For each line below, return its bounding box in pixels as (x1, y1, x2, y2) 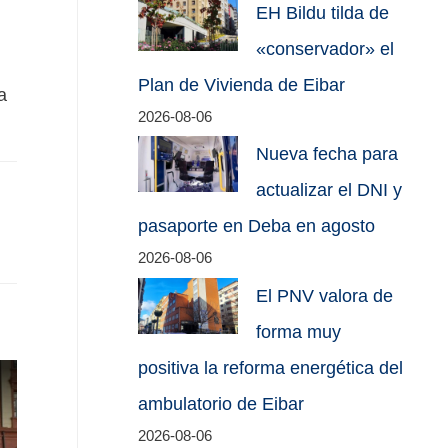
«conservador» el (256, 38, 395, 59)
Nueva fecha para (256, 144, 399, 165)
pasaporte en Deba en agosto (138, 216, 376, 237)
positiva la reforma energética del (138, 357, 404, 378)
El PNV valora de (256, 285, 394, 306)
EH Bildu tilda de (256, 2, 390, 23)
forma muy (256, 321, 342, 342)
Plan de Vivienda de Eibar (138, 74, 346, 95)
